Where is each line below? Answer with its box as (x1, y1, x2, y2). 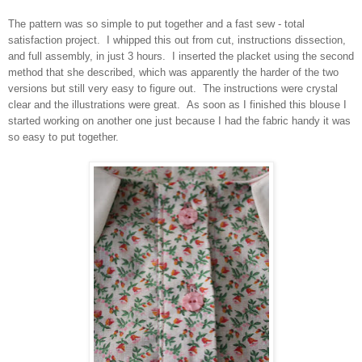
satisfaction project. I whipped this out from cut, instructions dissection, (8, 33, 346, 46)
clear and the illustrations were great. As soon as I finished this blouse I (8, 98, 347, 111)
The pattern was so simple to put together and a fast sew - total (8, 17, 305, 30)
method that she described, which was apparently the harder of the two (8, 65, 339, 78)
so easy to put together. (8, 130, 119, 143)
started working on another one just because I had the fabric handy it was (8, 114, 351, 127)
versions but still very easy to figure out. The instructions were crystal (8, 82, 338, 95)
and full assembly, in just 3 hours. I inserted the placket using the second (8, 49, 354, 62)
